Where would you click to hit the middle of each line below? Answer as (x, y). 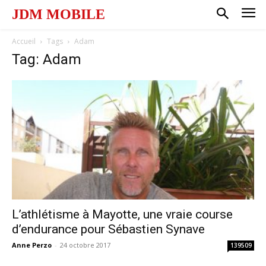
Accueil (24, 41)
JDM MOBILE (58, 14)
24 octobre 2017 (85, 245)
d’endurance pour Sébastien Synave (108, 229)
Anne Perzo (32, 245)
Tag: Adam (47, 59)
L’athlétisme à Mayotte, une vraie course (122, 215)
